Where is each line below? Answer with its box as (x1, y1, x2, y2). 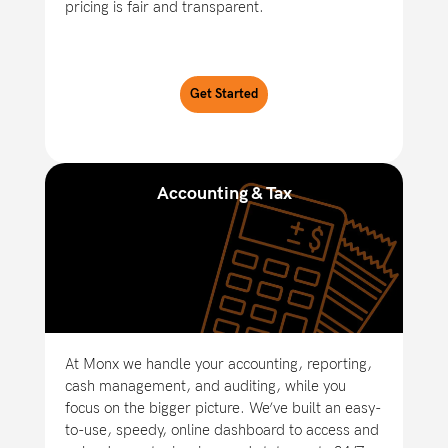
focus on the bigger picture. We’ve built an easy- (65, 399, 381, 418)
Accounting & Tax (156, 183, 292, 205)
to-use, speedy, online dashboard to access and (65, 421, 379, 440)
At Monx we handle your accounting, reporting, (65, 355, 372, 374)
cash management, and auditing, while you (65, 377, 346, 396)
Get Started (190, 86, 258, 103)
